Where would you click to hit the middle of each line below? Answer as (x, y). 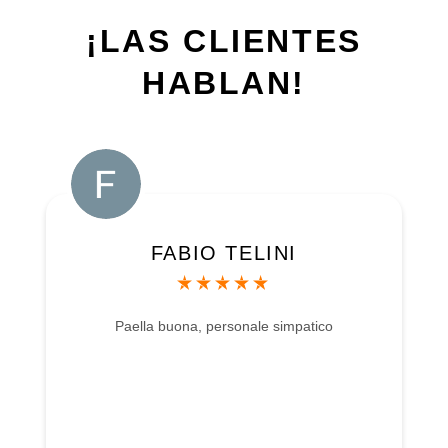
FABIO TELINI (224, 252)
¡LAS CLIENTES (224, 40)
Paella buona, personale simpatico (224, 325)
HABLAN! (224, 82)
